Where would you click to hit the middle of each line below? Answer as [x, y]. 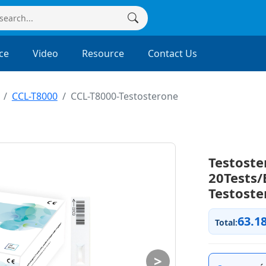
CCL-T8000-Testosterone [124, 96]
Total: [226, 222]
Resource [103, 53]
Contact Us [172, 53]
